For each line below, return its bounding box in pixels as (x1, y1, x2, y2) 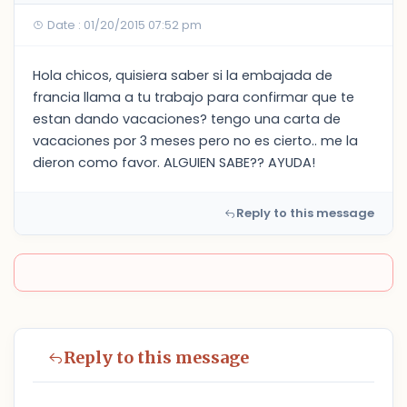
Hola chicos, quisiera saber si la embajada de (33, 66, 333, 84)
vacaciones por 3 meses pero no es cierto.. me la (33, 132, 358, 150)
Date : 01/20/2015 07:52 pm (45, 17, 202, 33)
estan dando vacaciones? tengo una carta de (33, 110, 341, 128)
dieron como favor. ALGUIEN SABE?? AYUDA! (33, 154, 315, 172)
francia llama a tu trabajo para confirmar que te (33, 88, 354, 106)
